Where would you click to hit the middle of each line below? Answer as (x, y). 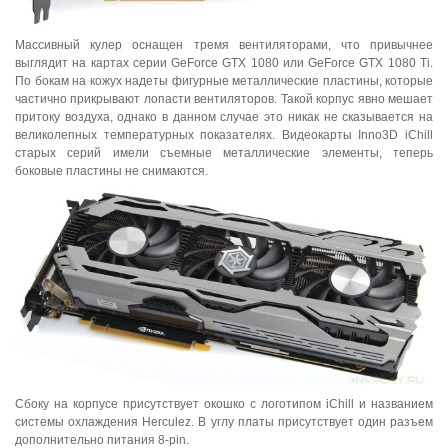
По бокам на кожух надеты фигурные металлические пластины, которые (224, 80)
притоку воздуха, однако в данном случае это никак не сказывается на (224, 116)
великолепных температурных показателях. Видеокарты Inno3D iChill (224, 134)
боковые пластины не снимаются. (111, 170)
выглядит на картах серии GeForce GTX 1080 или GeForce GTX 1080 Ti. (224, 62)
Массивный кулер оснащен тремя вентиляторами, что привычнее (224, 44)
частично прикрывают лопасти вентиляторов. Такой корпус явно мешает (224, 98)
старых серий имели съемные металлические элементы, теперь (224, 152)
